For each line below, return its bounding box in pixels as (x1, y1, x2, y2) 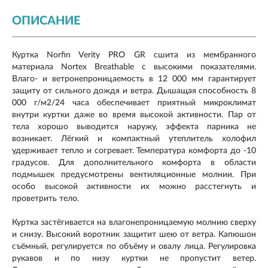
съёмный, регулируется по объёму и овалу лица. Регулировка (12, 242, 256, 251)
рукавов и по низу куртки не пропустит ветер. (12, 254, 256, 263)
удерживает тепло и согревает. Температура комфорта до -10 (12, 146, 256, 155)
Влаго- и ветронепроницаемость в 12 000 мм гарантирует (12, 74, 256, 83)
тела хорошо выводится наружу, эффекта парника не (12, 122, 256, 131)
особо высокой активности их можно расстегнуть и (12, 182, 256, 191)
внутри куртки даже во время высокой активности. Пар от (12, 110, 256, 119)
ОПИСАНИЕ (12, 14, 80, 27)
